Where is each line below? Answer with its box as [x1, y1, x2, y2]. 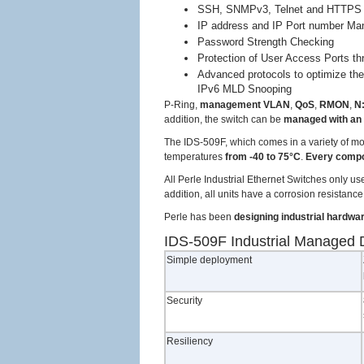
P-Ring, [164, 99, 200, 110]
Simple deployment [167, 254, 252, 266]
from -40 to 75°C [223, 151, 301, 162]
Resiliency [167, 336, 213, 347]
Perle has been [164, 211, 234, 223]
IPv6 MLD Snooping [197, 83, 292, 95]
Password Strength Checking [197, 36, 334, 48]
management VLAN [200, 99, 290, 110]
